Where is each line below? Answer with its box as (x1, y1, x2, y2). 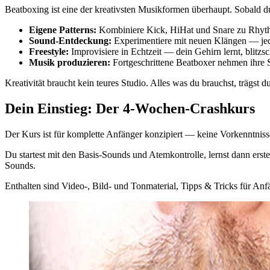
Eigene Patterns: (29, 25, 96, 36)
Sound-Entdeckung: (29, 36, 111, 46)
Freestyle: (29, 46, 69, 57)
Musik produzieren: (29, 57, 110, 68)
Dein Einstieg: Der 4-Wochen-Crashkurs (5, 101, 255, 117)
